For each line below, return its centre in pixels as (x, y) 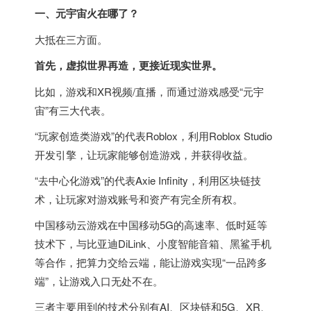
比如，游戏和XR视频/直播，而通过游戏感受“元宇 (149, 91)
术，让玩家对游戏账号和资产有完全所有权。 (139, 199)
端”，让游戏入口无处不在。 (99, 281)
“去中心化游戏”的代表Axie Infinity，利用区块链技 (148, 180)
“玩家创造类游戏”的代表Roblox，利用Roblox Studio (153, 136)
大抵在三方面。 (71, 39)
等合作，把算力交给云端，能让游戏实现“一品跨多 (151, 262)
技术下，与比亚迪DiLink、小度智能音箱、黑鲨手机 (153, 243)
